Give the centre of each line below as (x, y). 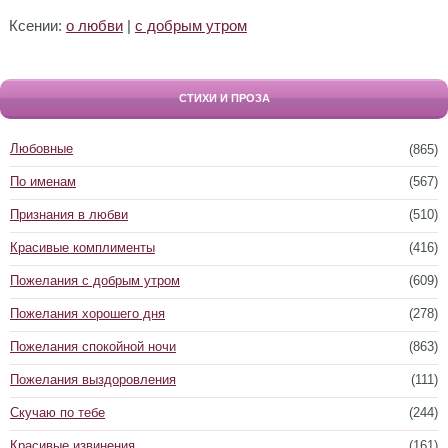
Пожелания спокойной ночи (93, 346)
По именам (43, 181)
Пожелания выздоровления (93, 379)
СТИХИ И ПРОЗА (224, 98)
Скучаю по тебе (57, 412)
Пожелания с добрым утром (95, 280)
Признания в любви (69, 214)
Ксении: (37, 25)
